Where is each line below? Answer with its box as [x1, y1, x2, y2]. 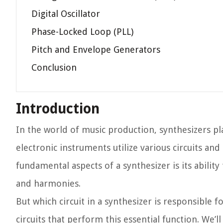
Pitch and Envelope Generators [31, 44, 160, 55]
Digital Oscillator [31, 8, 100, 19]
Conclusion [31, 62, 77, 73]
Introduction [16, 101, 100, 117]
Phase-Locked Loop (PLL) [31, 26, 133, 37]
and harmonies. [16, 178, 81, 189]
